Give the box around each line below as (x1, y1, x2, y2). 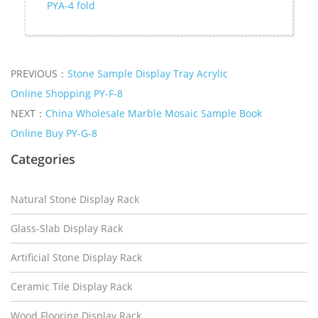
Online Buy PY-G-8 (11, 126, 97, 140)
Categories (11, 150, 75, 168)
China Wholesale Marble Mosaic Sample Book (45, 106, 262, 120)
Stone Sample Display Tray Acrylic (67, 66, 228, 80)
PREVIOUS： (11, 66, 67, 80)
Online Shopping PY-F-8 (11, 86, 123, 100)
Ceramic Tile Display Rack (11, 279, 132, 293)
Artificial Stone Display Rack (11, 250, 142, 264)
